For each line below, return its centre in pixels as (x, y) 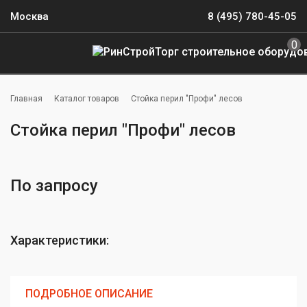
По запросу (54, 186)
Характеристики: (60, 240)
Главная (26, 99)
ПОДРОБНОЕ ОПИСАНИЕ (89, 294)
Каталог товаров (87, 99)
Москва (29, 16)
